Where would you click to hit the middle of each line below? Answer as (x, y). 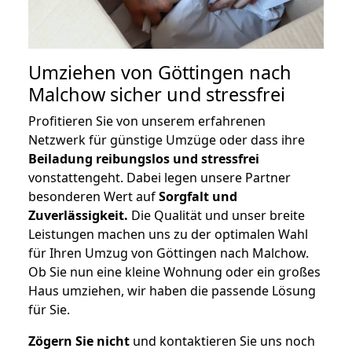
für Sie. (49, 310)
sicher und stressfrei (195, 95)
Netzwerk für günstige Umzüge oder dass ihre (167, 140)
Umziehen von (93, 73)
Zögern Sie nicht (79, 341)
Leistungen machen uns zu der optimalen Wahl (168, 235)
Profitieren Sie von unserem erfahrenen (147, 121)
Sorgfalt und (198, 197)
